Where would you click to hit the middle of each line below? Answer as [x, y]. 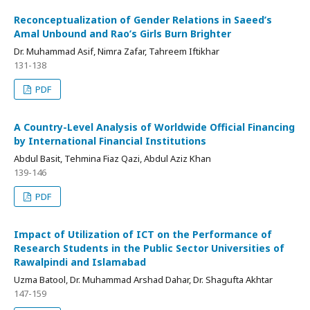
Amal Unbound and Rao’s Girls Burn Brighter [122, 33]
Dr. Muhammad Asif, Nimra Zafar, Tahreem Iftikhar [117, 51]
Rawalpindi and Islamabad [80, 262]
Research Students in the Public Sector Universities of [149, 248]
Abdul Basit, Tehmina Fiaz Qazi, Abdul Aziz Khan [112, 158]
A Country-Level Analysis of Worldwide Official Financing [154, 127]
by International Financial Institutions [110, 140]
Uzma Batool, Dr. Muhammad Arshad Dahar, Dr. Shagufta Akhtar [143, 279]
